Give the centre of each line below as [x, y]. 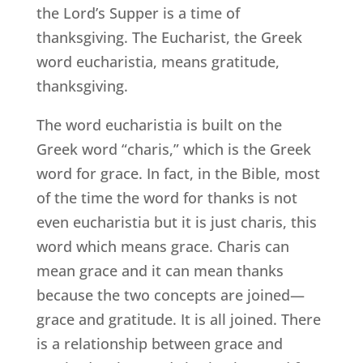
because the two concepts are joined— [170, 295]
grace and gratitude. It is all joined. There [178, 320]
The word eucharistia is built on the [159, 125]
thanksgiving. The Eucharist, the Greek [169, 38]
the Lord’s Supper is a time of [138, 13]
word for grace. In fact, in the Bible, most [178, 174]
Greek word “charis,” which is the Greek [173, 149]
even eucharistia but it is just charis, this [176, 222]
